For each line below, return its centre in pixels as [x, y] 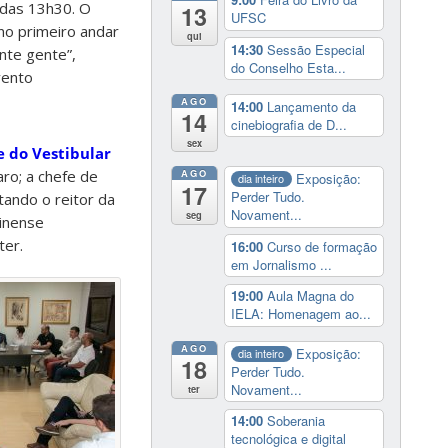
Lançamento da [311, 106]
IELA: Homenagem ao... [300, 314]
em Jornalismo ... [281, 264]
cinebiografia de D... [288, 124]
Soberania [295, 421]
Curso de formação [321, 246]
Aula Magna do [310, 296]
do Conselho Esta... [288, 67]
